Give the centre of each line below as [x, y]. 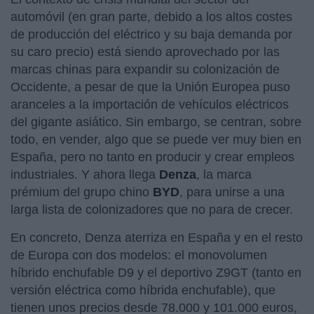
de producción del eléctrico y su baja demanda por [151, 34]
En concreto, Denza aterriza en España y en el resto [157, 237]
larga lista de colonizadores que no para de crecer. [152, 209]
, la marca [224, 174]
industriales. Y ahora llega [85, 174]
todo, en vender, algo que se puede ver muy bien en [156, 139]
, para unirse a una [232, 192]
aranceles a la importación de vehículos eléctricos [150, 104]
